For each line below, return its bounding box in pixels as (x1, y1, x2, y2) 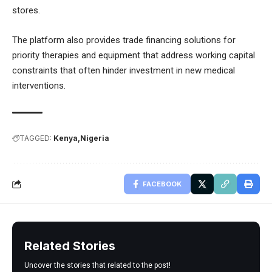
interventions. (12, 80, 66, 91)
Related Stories (24, 238, 115, 253)
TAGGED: (19, 133, 52, 143)
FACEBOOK (143, 179, 182, 188)
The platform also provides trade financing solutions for (12, 34, 236, 46)
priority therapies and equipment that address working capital (12, 49, 255, 61)
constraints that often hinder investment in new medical (12, 64, 235, 76)
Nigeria (80, 133, 109, 143)
